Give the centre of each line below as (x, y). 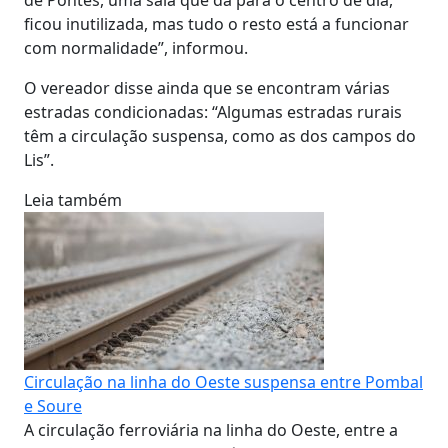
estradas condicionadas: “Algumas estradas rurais (213, 111)
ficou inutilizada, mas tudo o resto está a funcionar (216, 23)
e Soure (53, 405)
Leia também (73, 199)
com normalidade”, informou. (136, 47)
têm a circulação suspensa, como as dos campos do (220, 135)
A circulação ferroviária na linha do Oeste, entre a (211, 429)
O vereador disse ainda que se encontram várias (207, 87)
